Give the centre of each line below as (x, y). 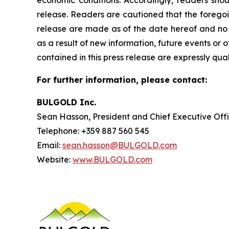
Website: (55, 159)
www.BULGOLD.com (112, 159)
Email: (50, 145)
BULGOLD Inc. (66, 102)
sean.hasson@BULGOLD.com (120, 145)
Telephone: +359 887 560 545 (93, 131)
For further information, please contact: (122, 79)
